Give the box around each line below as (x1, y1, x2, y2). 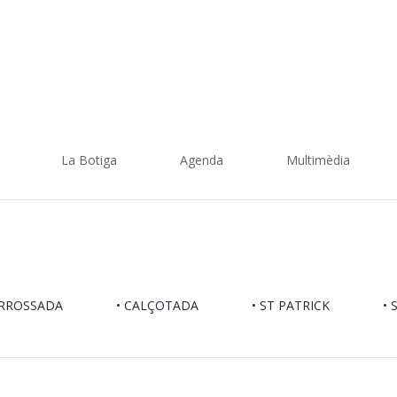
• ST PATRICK (252, 297, 330, 315)
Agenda (180, 152, 223, 168)
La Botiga (61, 152, 117, 168)
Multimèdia (286, 152, 350, 168)
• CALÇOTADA (116, 297, 198, 315)
